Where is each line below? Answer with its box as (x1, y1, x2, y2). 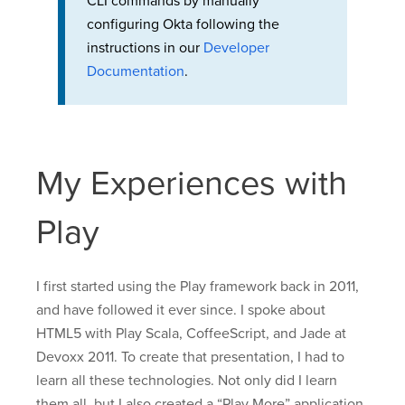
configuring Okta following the (87, 14, 279, 33)
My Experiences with (36, 162, 347, 204)
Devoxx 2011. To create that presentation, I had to (36, 347, 344, 366)
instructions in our (87, 38, 203, 57)
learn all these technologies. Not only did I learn (36, 371, 337, 390)
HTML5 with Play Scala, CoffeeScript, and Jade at (36, 324, 346, 343)
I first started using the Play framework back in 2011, (36, 277, 359, 296)
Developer (203, 38, 269, 57)
